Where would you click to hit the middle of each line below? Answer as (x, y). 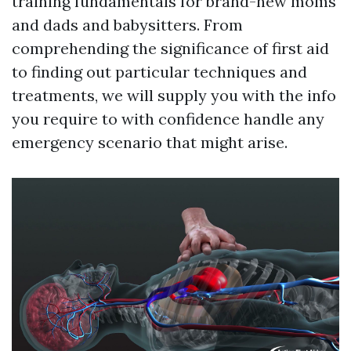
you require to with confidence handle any (168, 119)
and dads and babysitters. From (127, 25)
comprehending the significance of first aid (170, 49)
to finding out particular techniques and (159, 72)
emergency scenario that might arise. (150, 143)
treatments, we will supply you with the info (174, 96)
